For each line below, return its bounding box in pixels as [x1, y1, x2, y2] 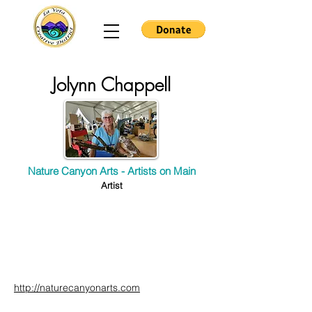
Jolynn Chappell [52, 73, 171, 97]
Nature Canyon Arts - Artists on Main [27, 164, 196, 178]
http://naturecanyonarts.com [14, 281, 140, 294]
